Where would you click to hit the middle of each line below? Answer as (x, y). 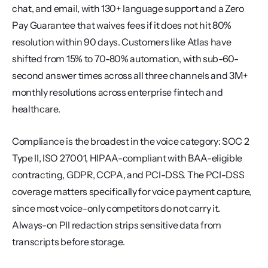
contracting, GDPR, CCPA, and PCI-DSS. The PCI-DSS (128, 175)
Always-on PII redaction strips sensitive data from (117, 225)
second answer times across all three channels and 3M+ (130, 75)
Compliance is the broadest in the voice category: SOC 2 (131, 141)
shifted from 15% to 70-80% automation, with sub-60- (125, 59)
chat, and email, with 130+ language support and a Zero (128, 8)
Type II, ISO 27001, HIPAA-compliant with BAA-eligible (127, 158)
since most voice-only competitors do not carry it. (116, 208)
